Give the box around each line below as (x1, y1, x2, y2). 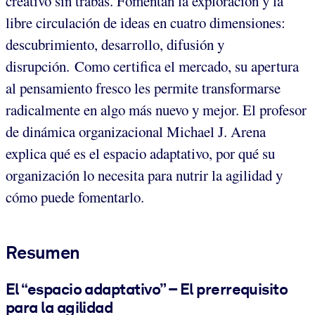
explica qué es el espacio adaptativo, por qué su (6, 143, 275, 163)
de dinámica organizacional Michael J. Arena (6, 121, 266, 141)
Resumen (6, 241, 80, 263)
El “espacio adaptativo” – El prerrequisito (6, 279, 288, 298)
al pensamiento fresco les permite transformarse (6, 77, 281, 98)
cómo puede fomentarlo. (6, 186, 144, 207)
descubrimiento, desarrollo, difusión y (6, 34, 224, 54)
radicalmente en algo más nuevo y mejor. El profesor (6, 99, 307, 120)
